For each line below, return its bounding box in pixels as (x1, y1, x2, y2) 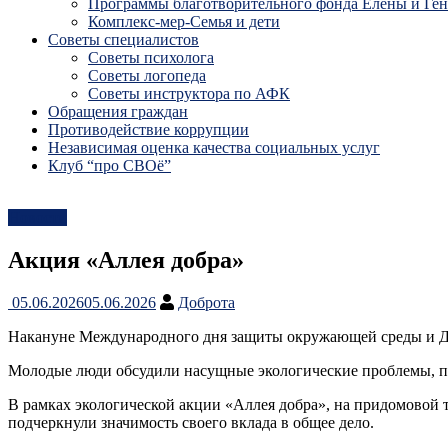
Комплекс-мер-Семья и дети (88, 13, 280, 30)
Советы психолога (88, 49, 214, 66)
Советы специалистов (48, 31, 199, 48)
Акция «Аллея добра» (8, 246, 244, 273)
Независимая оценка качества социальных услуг (48, 139, 380, 156)
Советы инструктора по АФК (88, 85, 290, 102)
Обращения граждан (48, 103, 188, 120)
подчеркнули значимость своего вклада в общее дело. (8, 413, 374, 431)
